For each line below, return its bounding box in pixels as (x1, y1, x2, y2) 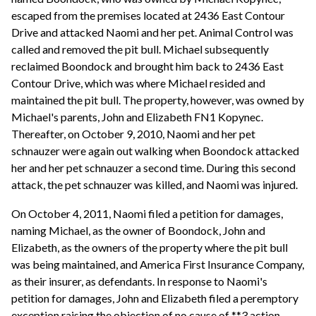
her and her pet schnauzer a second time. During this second (11, 160, 296, 174)
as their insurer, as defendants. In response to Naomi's (11, 274, 267, 288)
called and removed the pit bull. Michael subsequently (11, 42, 269, 56)
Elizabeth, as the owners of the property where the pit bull (11, 241, 288, 255)
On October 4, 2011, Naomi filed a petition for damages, (11, 207, 283, 221)
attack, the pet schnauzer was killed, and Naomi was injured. (11, 177, 298, 191)
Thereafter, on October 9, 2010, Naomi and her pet (11, 126, 255, 140)
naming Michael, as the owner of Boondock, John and (11, 224, 265, 238)
